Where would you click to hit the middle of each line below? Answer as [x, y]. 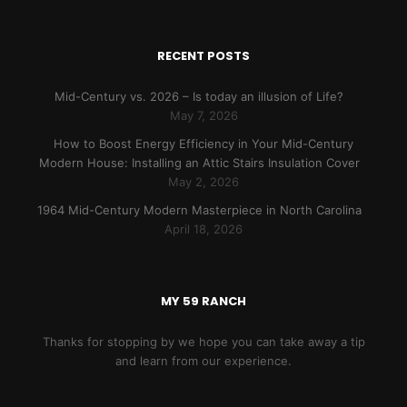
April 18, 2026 [203, 229]
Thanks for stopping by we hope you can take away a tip [203, 342]
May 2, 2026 [203, 182]
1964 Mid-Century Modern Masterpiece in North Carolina [199, 210]
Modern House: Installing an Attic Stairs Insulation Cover [199, 163]
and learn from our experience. [203, 361]
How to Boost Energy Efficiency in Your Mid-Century [203, 144]
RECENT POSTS [203, 56]
